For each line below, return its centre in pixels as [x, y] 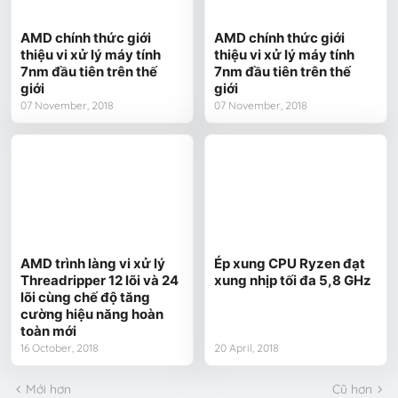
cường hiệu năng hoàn [92, 314]
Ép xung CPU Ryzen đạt [290, 264]
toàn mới [49, 331]
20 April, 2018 [247, 348]
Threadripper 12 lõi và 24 [100, 281]
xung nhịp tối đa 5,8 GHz [293, 281]
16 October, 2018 [60, 348]
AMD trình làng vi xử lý [93, 264]
